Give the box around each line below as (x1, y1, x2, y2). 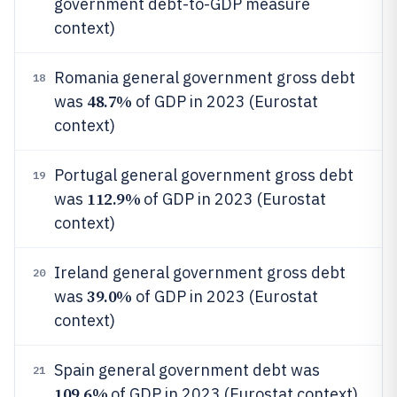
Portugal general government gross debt (54, 165, 354, 185)
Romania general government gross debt (54, 67, 355, 88)
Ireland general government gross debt (54, 262, 346, 283)
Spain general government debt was (54, 360, 320, 380)
